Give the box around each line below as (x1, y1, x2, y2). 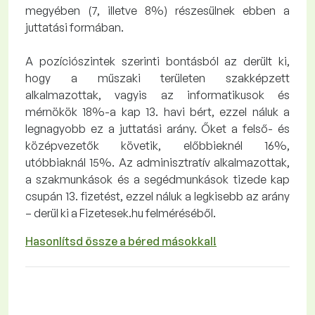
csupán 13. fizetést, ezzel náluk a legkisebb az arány (25, 189, 290, 203)
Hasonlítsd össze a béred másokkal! (25, 234, 217, 248)
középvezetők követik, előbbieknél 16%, (25, 139, 290, 153)
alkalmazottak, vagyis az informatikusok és (25, 88, 290, 102)
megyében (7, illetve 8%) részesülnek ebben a (25, 4, 290, 18)
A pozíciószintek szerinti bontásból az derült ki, (25, 54, 290, 68)
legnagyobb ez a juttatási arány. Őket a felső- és (25, 122, 290, 136)
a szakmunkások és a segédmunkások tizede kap (25, 172, 290, 186)
